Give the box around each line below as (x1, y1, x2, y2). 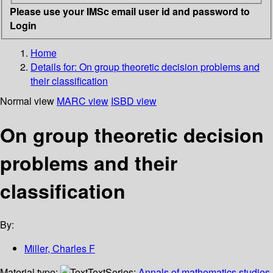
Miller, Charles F (24, 241, 95, 256)
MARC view (57, 93, 108, 108)
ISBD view (111, 93, 157, 108)
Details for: (30, 59, 79, 74)
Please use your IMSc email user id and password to (10, 4, 250, 18)
